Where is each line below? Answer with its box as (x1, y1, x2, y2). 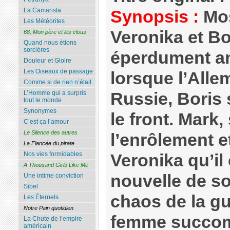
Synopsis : (110, 7, 199, 27)
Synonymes (23, 107, 56, 115)
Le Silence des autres (23, 129, 78, 136)
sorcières (23, 46, 49, 54)
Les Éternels (23, 194, 59, 201)
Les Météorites (23, 17, 65, 25)
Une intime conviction (23, 172, 84, 180)
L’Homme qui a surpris (23, 89, 86, 97)
